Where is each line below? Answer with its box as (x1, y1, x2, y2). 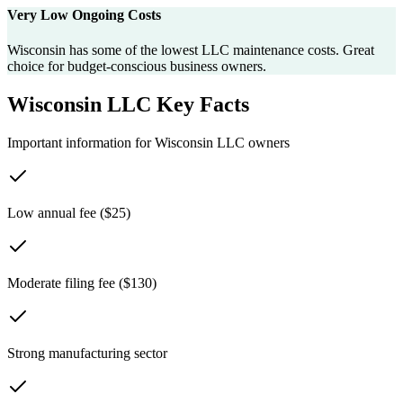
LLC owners (213, 135, 290, 151)
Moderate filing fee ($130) (7, 275, 157, 291)
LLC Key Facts (102, 93, 249, 117)
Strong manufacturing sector (7, 345, 167, 362)
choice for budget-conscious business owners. (7, 58, 266, 75)
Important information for (7, 135, 155, 151)
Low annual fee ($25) (7, 205, 130, 221)
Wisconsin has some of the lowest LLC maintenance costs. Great (7, 42, 374, 58)
